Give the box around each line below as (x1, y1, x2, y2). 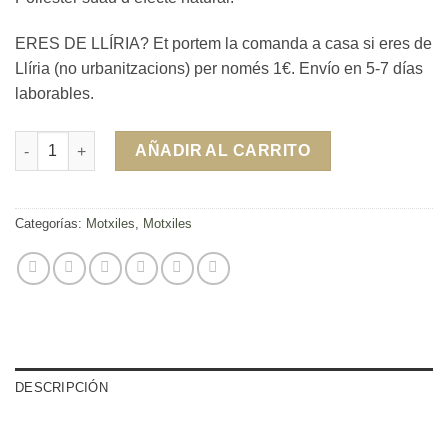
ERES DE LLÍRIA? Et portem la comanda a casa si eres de (15, 35, 432, 53)
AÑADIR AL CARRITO (135, 142, 312, 160)
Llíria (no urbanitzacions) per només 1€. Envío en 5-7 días (15, 60, 423, 78)
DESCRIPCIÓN (15, 379, 108, 395)
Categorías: (15, 215, 86, 231)
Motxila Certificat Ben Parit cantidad (14, 133, 260, 150)
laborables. (15, 85, 94, 103)
